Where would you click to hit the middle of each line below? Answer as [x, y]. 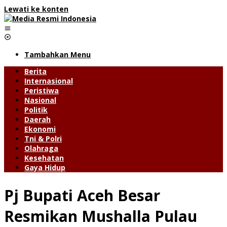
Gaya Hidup [45, 167]
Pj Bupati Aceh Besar [82, 195]
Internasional [49, 81]
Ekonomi [40, 129]
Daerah [37, 119]
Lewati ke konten [36, 9]
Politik [36, 110]
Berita [35, 71]
